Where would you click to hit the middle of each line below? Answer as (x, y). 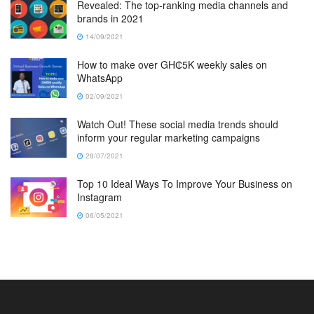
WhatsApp (100, 77)
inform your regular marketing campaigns (169, 137)
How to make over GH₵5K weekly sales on (172, 64)
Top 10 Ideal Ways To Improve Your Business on (185, 183)
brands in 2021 (110, 18)
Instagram (100, 197)
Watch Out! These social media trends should (178, 124)
